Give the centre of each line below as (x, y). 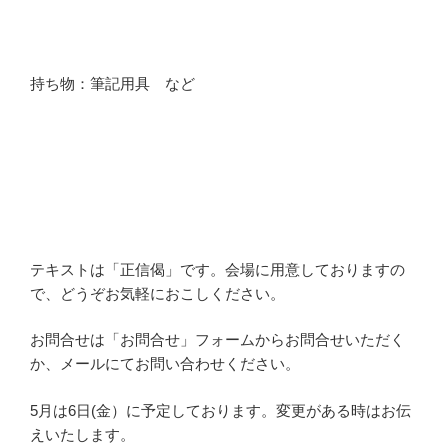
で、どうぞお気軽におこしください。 (157, 293)
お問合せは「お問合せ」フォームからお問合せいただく (217, 340)
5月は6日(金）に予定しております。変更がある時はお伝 (220, 410)
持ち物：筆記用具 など (112, 83)
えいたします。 (82, 434)
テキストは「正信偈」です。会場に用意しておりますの (217, 269)
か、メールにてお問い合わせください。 (165, 364)
